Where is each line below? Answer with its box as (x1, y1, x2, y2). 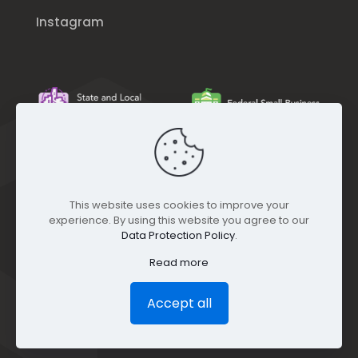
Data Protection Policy (121, 228, 235, 243)
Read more (149, 255, 209, 270)
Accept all (146, 294, 212, 312)
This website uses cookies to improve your (69, 197, 289, 213)
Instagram (36, 13, 104, 30)
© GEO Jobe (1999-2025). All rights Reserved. (36, 304, 287, 321)
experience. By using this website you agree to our (49, 213, 309, 228)
